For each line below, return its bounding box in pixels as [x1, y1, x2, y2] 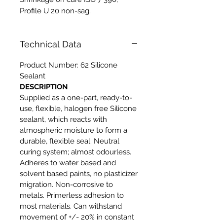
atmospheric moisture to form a [20, 125, 127, 135]
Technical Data [20, 38, 81, 49]
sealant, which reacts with [20, 114, 107, 124]
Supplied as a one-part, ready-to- [20, 93, 132, 102]
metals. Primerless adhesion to [20, 190, 124, 200]
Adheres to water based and [20, 158, 116, 167]
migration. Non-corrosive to [20, 180, 113, 189]
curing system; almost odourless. [20, 147, 131, 156]
